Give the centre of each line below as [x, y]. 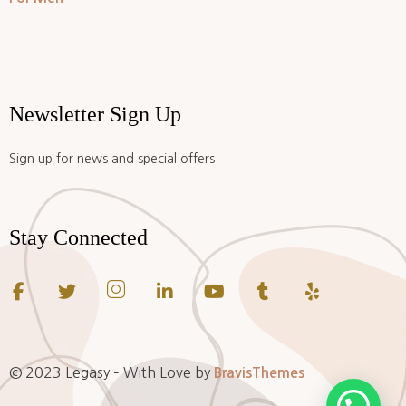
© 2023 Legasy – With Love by [111, 373]
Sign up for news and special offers [112, 158]
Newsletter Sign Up [95, 114]
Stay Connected [78, 237]
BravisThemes [259, 373]
